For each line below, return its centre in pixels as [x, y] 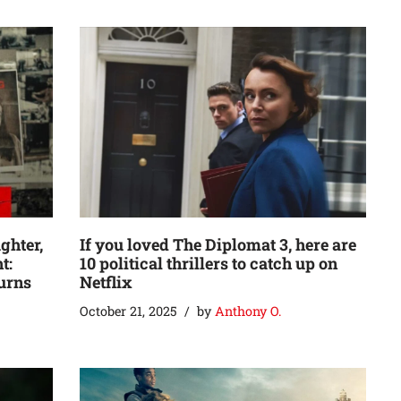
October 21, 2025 [128, 311]
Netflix [106, 282]
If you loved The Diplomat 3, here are [218, 245]
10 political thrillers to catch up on [209, 264]
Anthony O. [248, 311]
